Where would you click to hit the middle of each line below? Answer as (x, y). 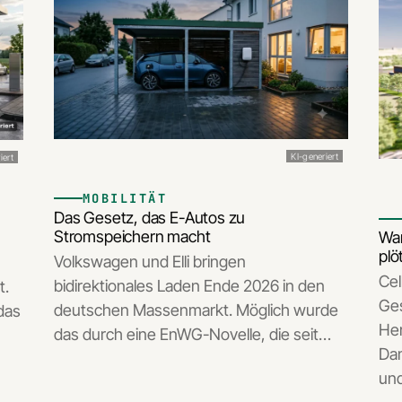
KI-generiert (315, 156)
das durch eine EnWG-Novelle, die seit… (192, 335)
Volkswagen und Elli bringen (150, 262)
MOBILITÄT (125, 198)
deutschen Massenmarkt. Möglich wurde (196, 310)
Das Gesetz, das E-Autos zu (150, 217)
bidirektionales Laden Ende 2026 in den (189, 286)
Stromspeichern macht (132, 236)
